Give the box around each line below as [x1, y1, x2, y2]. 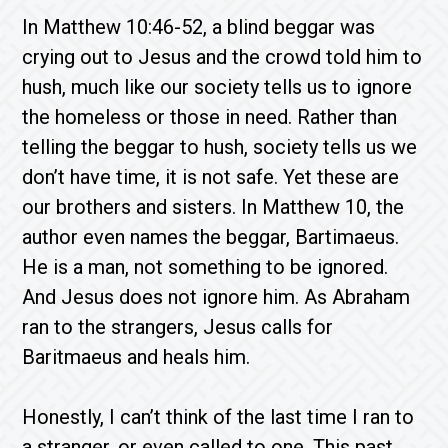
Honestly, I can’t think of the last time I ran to [22, 405, 415, 429]
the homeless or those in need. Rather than [22, 105, 398, 129]
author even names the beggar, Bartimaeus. [22, 225, 400, 249]
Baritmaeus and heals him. [22, 345, 251, 369]
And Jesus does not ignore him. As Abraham [22, 285, 411, 309]
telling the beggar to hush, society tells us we [22, 135, 418, 159]
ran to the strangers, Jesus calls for [22, 315, 334, 339]
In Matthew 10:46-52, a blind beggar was [22, 15, 376, 39]
